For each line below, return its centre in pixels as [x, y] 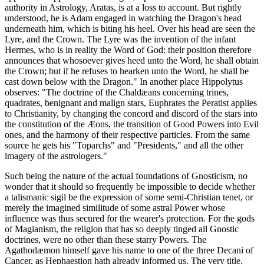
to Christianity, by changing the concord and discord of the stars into [131, 114]
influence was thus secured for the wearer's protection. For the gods [130, 219]
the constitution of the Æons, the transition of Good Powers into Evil [132, 124]
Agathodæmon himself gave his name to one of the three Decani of [129, 250]
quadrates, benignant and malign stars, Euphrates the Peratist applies [131, 103]
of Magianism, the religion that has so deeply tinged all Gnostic [122, 229]
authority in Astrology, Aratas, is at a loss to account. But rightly [123, 8]
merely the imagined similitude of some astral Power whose [115, 208]
